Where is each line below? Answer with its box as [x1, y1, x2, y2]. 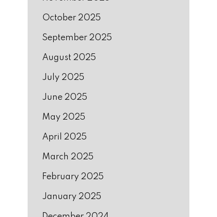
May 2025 [42, 112, 85, 122]
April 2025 [42, 132, 87, 141]
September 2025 [42, 33, 112, 42]
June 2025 [42, 93, 87, 102]
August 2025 [42, 53, 96, 62]
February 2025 [42, 172, 104, 181]
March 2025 [42, 152, 93, 161]
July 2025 [42, 73, 84, 82]
